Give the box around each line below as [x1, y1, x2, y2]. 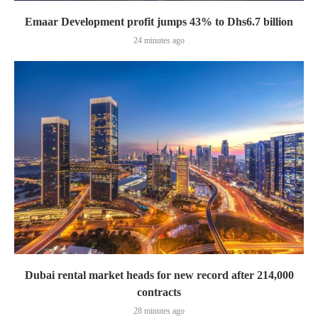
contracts [137, 286, 181, 298]
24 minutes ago [133, 35, 185, 45]
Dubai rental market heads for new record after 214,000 [24, 269, 294, 281]
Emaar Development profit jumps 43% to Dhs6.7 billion [25, 16, 293, 28]
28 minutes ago [133, 306, 185, 316]
